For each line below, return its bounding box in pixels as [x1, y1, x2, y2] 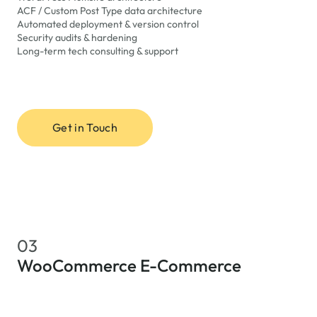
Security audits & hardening [17, 31, 137, 44]
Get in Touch [52, 120, 117, 134]
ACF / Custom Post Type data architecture [17, 4, 202, 17]
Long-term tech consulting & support [17, 45, 178, 57]
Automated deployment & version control [17, 18, 199, 30]
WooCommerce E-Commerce [17, 255, 241, 276]
